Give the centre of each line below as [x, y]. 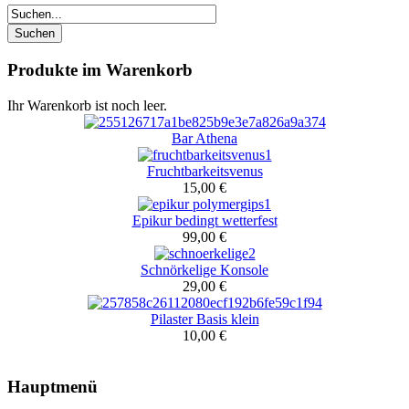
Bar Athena [204, 138]
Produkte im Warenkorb [100, 69]
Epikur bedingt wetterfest [204, 220]
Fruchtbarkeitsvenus [204, 171]
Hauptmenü [52, 387]
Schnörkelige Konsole [204, 269]
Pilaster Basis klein [204, 319]
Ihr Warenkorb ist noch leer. [87, 105]
